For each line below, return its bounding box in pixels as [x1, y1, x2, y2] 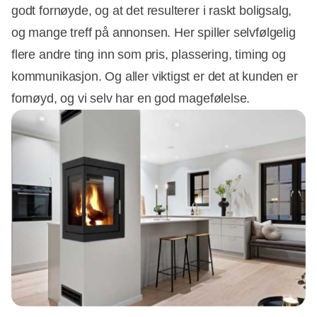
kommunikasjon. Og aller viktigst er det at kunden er [11, 69, 298, 84]
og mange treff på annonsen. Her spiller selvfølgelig [11, 25, 296, 40]
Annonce [164, 173, 204, 185]
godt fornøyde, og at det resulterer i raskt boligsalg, [11, 4, 292, 18]
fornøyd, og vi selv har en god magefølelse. [11, 91, 250, 106]
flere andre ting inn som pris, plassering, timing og [11, 47, 286, 62]
